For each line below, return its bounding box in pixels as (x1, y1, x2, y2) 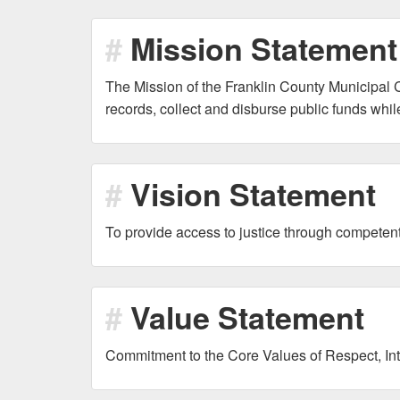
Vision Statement (130, 172, 376, 215)
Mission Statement (130, 27, 397, 70)
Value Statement (130, 296, 364, 338)
